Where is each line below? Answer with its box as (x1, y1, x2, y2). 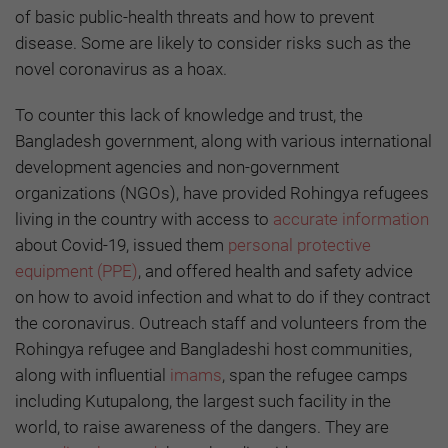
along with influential (15, 364, 170, 385)
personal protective (228, 234, 371, 255)
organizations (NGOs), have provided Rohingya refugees (15, 182, 429, 203)
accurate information (273, 208, 429, 229)
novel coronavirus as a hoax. (15, 58, 227, 79)
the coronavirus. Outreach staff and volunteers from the (15, 312, 427, 333)
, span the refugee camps (222, 364, 408, 385)
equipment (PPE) (15, 260, 138, 281)
